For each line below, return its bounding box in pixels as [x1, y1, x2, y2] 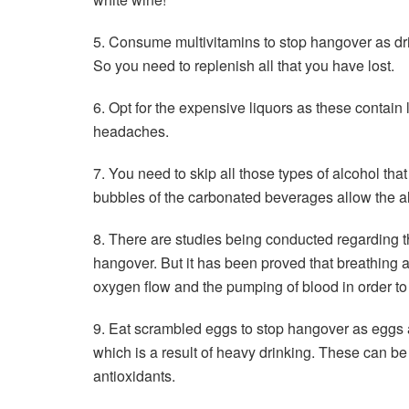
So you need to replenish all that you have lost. [93, 55, 394, 77]
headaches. [93, 121, 169, 142]
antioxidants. [93, 365, 175, 387]
